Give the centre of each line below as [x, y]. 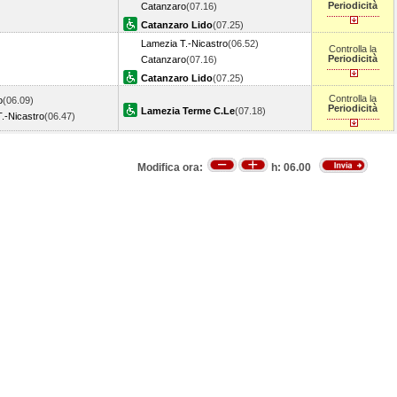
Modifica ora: [171, 168]
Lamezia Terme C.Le [188, 111]
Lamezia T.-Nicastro [184, 43]
